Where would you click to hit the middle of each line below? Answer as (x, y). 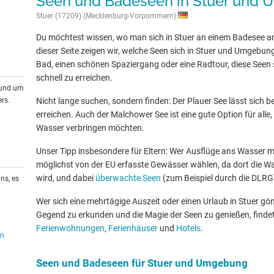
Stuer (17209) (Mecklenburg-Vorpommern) (107, 16)
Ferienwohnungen (70, 228)
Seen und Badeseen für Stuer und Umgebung (142, 263)
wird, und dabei (66, 178)
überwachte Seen (128, 178)
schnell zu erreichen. (74, 78)
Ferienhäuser (133, 228)
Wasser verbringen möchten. (90, 128)
